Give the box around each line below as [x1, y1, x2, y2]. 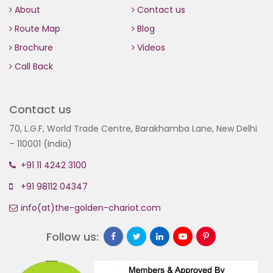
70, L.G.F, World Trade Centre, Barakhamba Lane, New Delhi [9, 122, 257, 135]
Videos [134, 41, 165, 54]
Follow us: [46, 229, 99, 244]
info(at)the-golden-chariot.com [18, 202, 161, 214]
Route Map [12, 23, 60, 35]
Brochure [12, 41, 53, 54]
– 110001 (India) [9, 138, 72, 150]
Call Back [12, 60, 53, 73]
